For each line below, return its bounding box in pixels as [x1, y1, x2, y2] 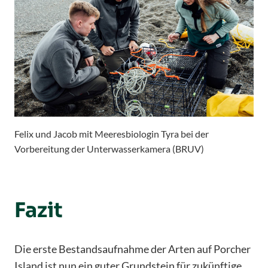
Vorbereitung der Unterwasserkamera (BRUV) [14, 142, 204, 154]
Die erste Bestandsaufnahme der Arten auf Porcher [14, 242, 251, 255]
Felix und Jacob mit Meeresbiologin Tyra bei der [14, 127, 209, 139]
